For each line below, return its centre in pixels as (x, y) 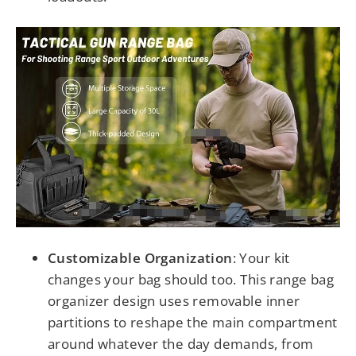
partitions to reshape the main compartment (193, 323)
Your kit (265, 258)
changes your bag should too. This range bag (191, 280)
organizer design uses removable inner (174, 301)
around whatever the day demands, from (181, 344)
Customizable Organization (140, 258)
